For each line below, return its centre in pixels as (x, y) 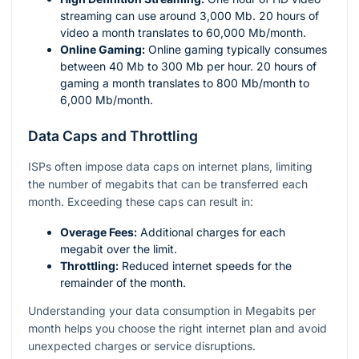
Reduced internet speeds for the (205, 265)
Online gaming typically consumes (236, 49)
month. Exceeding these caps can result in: (141, 201)
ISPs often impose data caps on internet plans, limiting (170, 166)
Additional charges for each (211, 232)
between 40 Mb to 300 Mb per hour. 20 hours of (188, 66)
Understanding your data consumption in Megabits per (172, 310)
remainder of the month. (123, 282)
